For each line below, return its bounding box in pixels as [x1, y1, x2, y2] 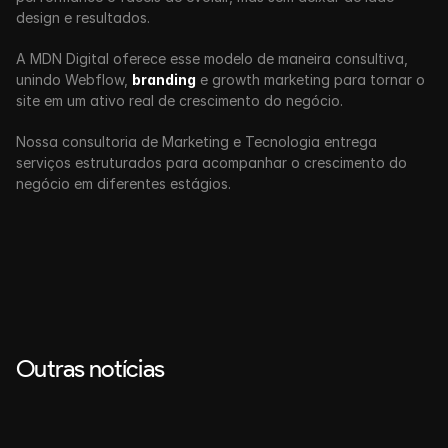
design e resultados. [16, 9, 154, 26]
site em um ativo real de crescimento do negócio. [16, 92, 343, 109]
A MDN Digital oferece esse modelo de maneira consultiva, [16, 50, 408, 67]
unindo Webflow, [16, 71, 132, 88]
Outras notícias [16, 354, 165, 383]
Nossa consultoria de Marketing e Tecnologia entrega [16, 133, 377, 150]
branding [132, 71, 196, 88]
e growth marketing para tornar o [196, 71, 425, 88]
